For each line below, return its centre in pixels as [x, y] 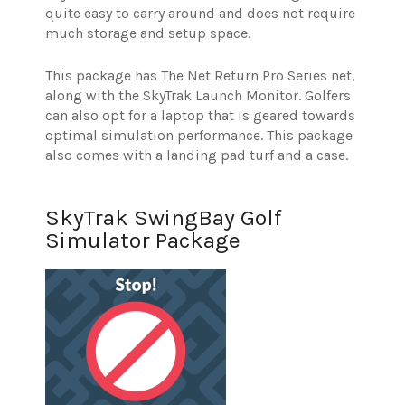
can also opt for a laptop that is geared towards [200, 116]
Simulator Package [143, 240]
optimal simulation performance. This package [199, 136]
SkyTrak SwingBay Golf [163, 218]
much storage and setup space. [148, 33]
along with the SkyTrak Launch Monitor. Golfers [198, 96]
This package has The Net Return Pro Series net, [200, 76]
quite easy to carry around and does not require [200, 14]
